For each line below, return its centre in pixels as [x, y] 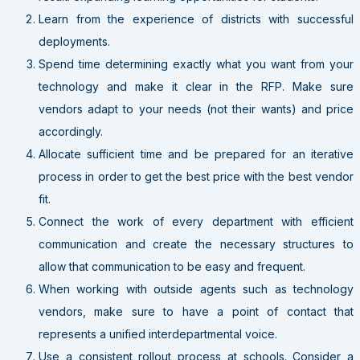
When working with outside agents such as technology [196, 288]
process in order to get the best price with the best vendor [196, 176]
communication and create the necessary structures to [196, 243]
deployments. [74, 41]
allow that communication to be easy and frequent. [172, 266]
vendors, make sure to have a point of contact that [196, 311]
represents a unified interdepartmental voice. [158, 333]
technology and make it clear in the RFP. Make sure [196, 86]
